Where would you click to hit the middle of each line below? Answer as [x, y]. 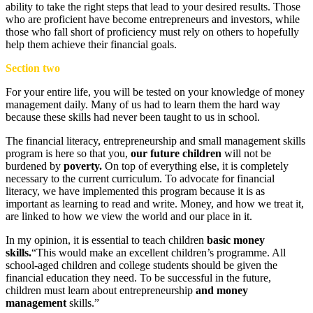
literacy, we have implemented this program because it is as [135, 191]
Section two [33, 68]
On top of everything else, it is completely [195, 166]
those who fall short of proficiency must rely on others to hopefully [152, 31]
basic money [236, 240]
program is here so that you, [68, 153]
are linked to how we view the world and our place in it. [129, 216]
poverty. [83, 166]
